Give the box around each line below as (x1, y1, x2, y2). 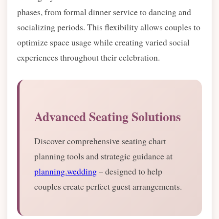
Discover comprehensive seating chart (34, 135, 166, 147)
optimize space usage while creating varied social (17, 36, 190, 48)
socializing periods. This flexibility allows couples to (17, 21, 200, 33)
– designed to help (97, 165, 162, 177)
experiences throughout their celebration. (17, 51, 160, 63)
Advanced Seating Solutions (34, 107, 181, 126)
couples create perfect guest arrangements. (34, 180, 182, 192)
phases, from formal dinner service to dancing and (17, 6, 191, 18)
